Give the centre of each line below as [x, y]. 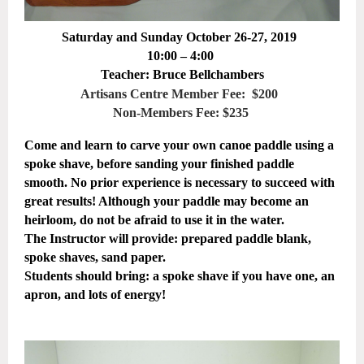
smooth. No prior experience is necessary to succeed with [180, 183]
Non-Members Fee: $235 [182, 113]
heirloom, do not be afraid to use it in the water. [156, 220]
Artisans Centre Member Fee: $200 [182, 94]
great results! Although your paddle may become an [167, 201]
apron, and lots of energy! [97, 295]
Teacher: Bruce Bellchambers [182, 75]
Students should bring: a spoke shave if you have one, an [180, 276]
